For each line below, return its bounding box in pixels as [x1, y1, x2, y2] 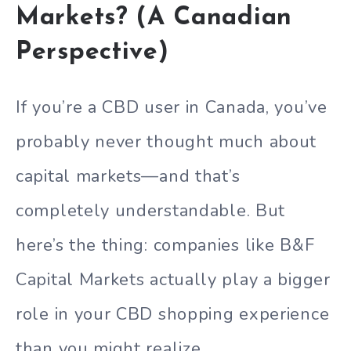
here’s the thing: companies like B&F [16, 233, 315, 257]
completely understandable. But [16, 198, 286, 223]
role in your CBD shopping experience [16, 302, 330, 326]
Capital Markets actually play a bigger [16, 267, 331, 291]
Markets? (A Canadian [16, 5, 293, 31]
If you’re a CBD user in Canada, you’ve [16, 95, 327, 119]
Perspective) [16, 39, 169, 65]
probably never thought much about [16, 129, 317, 154]
